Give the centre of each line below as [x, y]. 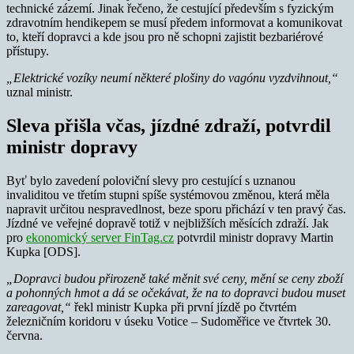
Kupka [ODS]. [43, 251]
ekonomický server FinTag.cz [100, 237]
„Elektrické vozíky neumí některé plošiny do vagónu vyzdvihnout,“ [172, 77]
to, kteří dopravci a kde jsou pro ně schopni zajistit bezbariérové [165, 36]
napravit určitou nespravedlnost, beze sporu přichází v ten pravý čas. [176, 209]
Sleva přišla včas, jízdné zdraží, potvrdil [169, 125]
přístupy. [28, 51]
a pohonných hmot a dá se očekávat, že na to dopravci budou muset [176, 292]
